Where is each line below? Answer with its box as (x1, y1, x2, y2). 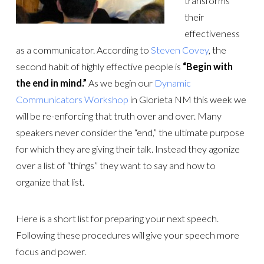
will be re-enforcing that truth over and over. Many (15, 110, 222, 121)
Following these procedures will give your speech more (15, 229, 239, 241)
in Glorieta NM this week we (128, 93, 246, 105)
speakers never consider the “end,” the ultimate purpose (15, 126, 245, 138)
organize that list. (15, 176, 84, 187)
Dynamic (154, 77, 191, 88)
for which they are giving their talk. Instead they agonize (15, 143, 240, 154)
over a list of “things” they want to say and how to (15, 159, 216, 171)
